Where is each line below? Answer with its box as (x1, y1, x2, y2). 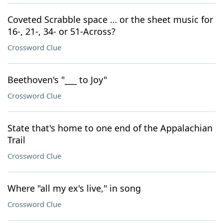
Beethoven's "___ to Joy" (7, 74, 107, 86)
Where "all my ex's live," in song (7, 182, 141, 194)
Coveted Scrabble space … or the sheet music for (7, 13, 213, 25)
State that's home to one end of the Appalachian (7, 122, 213, 134)
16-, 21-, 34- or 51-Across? (7, 25, 115, 37)
